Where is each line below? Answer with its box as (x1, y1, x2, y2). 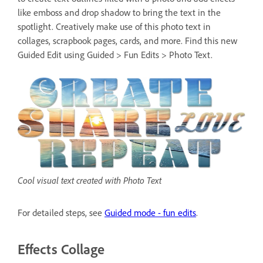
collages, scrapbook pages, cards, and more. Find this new (18, 35, 237, 46)
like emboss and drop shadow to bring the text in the (18, 6, 221, 18)
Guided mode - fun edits (104, 207, 196, 219)
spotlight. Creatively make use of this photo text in (18, 21, 211, 32)
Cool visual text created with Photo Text (18, 174, 161, 187)
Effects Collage (18, 241, 104, 258)
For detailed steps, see (18, 207, 104, 219)
